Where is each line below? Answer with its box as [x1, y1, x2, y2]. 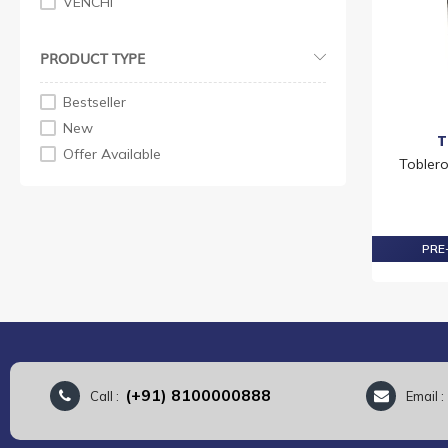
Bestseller [63, 92, 126, 111]
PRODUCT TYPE [40, 47, 145, 68]
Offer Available [63, 144, 161, 163]
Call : [90, 388, 125, 404]
